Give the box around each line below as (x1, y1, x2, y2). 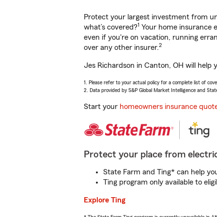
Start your (84, 103, 120, 110)
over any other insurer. (84, 44, 159, 51)
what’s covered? (84, 23, 138, 31)
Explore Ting (84, 196, 125, 204)
